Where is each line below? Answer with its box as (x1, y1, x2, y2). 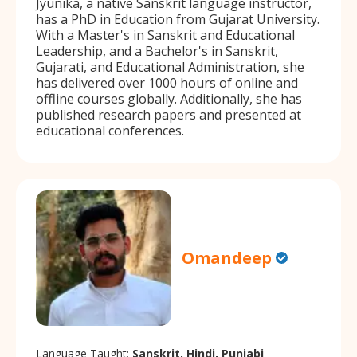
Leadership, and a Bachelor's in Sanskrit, (36, 41, 278, 60)
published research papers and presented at (36, 105, 301, 124)
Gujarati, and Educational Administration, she (36, 57, 304, 76)
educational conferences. (36, 121, 184, 139)
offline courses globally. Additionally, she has (36, 89, 302, 108)
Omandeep (182, 247, 273, 269)
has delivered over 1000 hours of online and (36, 73, 298, 92)
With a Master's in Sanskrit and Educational (36, 25, 295, 44)
